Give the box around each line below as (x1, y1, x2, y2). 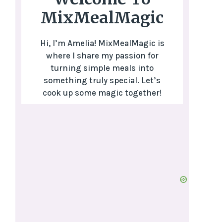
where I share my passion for (46, 51, 159, 61)
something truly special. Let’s (44, 75, 161, 86)
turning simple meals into (51, 63, 154, 73)
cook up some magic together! (43, 88, 162, 98)
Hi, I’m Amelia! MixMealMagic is (40, 38, 165, 49)
